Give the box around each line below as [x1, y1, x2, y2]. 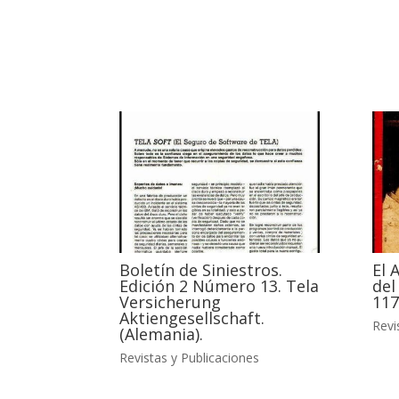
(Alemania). [119, 322, 204, 345]
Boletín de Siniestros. [119, 258, 283, 281]
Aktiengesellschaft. [119, 306, 265, 329]
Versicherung [119, 290, 222, 313]
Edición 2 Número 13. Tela [119, 274, 320, 297]
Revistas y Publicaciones [119, 348, 260, 366]
